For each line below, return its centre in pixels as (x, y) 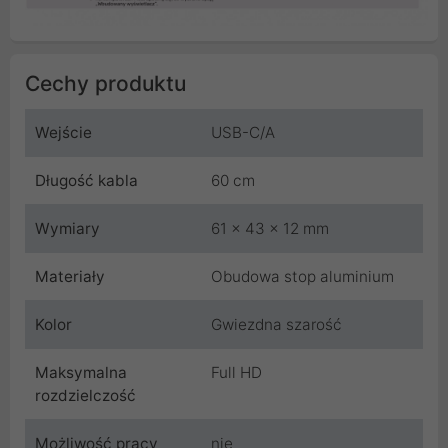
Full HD (236, 373)
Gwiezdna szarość (276, 325)
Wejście (63, 133)
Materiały (70, 277)
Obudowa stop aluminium (302, 277)
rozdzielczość (85, 396)
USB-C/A (243, 133)
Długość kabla (86, 181)
